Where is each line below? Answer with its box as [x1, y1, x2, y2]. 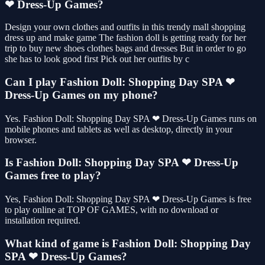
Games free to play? [5, 169, 101, 182]
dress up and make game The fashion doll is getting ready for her [5, 33, 246, 43]
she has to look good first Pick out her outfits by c [5, 54, 189, 64]
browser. [5, 134, 37, 145]
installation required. [5, 215, 80, 226]
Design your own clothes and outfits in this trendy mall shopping [5, 22, 245, 33]
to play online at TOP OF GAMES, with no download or [5, 205, 218, 215]
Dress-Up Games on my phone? [5, 88, 158, 101]
